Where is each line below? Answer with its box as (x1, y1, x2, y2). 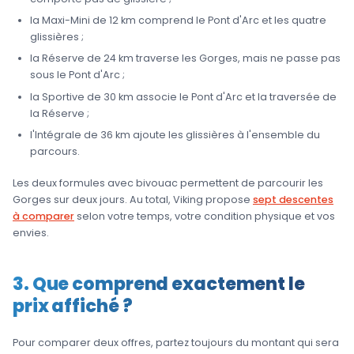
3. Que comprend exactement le (13, 271, 305, 297)
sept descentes (253, 193, 333, 207)
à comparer (13, 209, 74, 224)
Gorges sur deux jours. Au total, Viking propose (13, 193, 253, 207)
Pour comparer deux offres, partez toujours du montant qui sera (13, 336, 339, 350)
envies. (13, 226, 49, 240)
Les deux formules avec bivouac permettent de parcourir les (13, 176, 323, 190)
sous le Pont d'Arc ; (29, 68, 125, 82)
